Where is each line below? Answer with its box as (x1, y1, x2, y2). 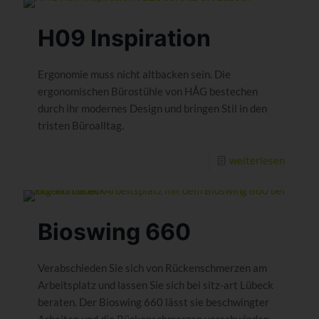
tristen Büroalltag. (38, 118, 124, 132)
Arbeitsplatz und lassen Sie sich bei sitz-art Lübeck (38, 278, 273, 291)
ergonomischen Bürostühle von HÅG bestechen (38, 84, 258, 98)
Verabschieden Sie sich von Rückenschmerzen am (38, 261, 267, 274)
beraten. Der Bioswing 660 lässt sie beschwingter (38, 295, 269, 308)
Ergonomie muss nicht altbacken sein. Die (38, 67, 231, 80)
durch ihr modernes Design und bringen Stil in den (38, 101, 267, 115)
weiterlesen (229, 153, 285, 167)
